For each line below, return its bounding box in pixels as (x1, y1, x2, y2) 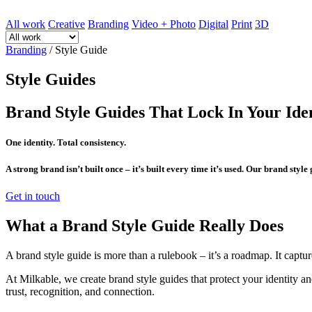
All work (6, 18, 45, 30)
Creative (48, 18, 85, 30)
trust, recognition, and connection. (6, 286, 155, 298)
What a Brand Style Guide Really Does (6, 217, 283, 235)
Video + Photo (132, 18, 196, 30)
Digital (198, 18, 228, 30)
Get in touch (6, 190, 60, 203)
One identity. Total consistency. (6, 136, 126, 148)
